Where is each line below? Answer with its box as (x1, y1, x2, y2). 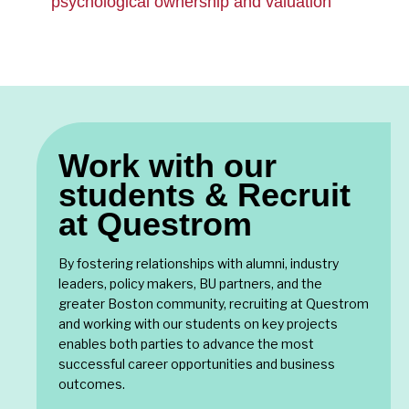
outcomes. (58, 376, 125, 393)
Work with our (58, 147, 277, 185)
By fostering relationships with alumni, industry (58, 256, 339, 272)
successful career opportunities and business (58, 356, 335, 372)
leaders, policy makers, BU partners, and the (58, 276, 322, 292)
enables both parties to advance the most (58, 336, 314, 352)
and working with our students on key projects (58, 316, 338, 332)
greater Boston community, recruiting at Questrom (58, 296, 369, 312)
